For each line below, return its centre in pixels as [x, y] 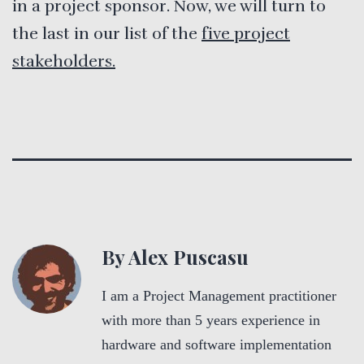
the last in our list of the [107, 33]
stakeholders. [64, 61]
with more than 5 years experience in [211, 320]
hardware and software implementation [217, 344]
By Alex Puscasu [175, 256]
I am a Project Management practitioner [219, 295]
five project [246, 33]
